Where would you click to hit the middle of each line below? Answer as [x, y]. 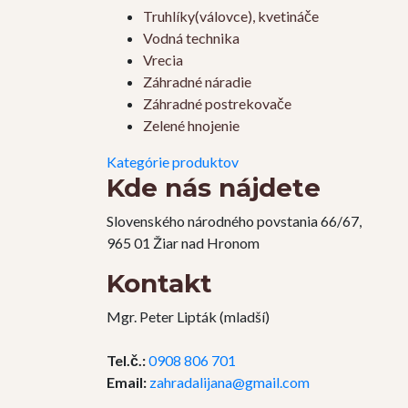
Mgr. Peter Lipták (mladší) [188, 317]
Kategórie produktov [173, 162]
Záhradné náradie [197, 82]
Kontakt [159, 284]
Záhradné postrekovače [217, 104]
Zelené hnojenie [191, 126]
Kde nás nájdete [214, 188]
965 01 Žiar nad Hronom [183, 243]
